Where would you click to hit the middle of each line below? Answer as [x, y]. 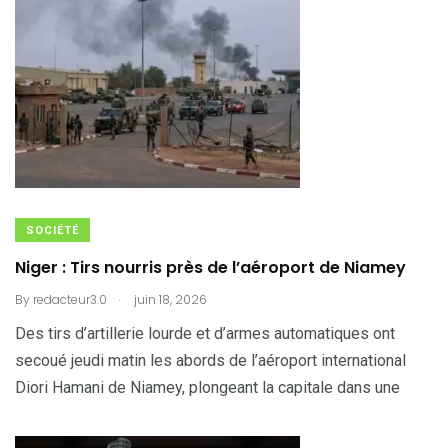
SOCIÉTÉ [52, 230]
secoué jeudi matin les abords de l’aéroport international [210, 360]
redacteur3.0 [70, 299]
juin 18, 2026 [169, 299]
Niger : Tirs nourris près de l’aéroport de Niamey [210, 267]
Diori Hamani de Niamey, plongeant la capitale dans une [207, 387]
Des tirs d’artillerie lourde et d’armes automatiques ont [205, 333]
